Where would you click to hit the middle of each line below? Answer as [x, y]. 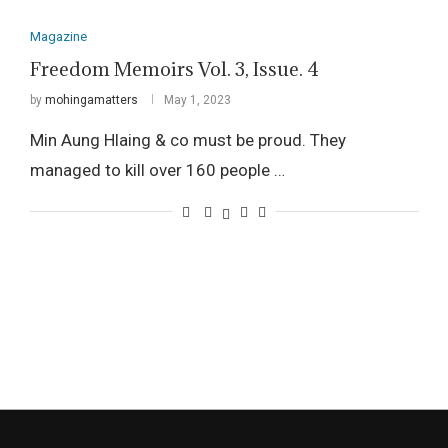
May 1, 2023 [197, 99]
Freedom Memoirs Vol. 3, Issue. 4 [174, 68]
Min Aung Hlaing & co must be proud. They [187, 139]
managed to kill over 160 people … [157, 169]
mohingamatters [91, 99]
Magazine [58, 36]
